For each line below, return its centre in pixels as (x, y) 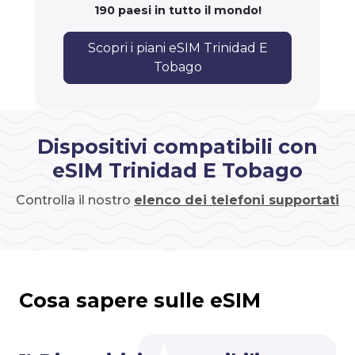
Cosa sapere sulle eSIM (140, 301)
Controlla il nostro (75, 200)
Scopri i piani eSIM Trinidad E (177, 48)
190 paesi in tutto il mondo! (177, 11)
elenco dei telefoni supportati (237, 200)
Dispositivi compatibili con (177, 147)
